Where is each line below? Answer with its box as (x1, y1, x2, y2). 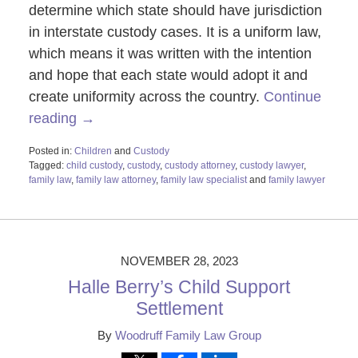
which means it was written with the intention (28, 46, 312, 62)
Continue (263, 89, 321, 105)
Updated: (27, 188, 68, 200)
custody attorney (164, 160, 235, 172)
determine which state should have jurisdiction (28, 2, 322, 19)
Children (74, 145, 112, 157)
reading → (28, 110, 95, 127)
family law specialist (160, 174, 247, 186)
